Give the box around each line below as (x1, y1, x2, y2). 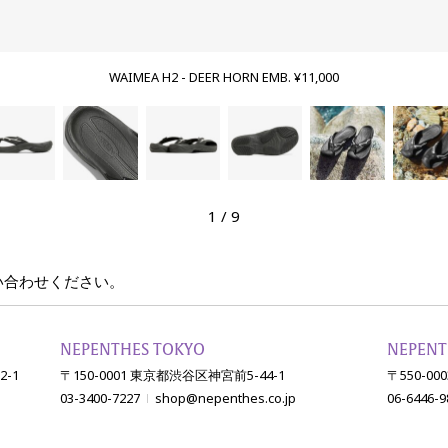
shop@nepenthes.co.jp (155, 389, 297, 409)
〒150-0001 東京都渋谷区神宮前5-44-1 (60, 366, 286, 386)
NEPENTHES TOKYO (60, 340, 206, 361)
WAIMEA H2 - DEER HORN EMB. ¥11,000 (109, 68, 339, 88)
